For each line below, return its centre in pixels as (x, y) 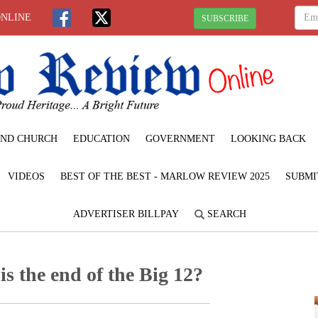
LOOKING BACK (268, 138)
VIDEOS (26, 176)
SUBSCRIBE (225, 18)
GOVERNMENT (180, 138)
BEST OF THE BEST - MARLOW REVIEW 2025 (165, 176)
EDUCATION (102, 138)
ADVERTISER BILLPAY (126, 214)
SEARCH (225, 214)
